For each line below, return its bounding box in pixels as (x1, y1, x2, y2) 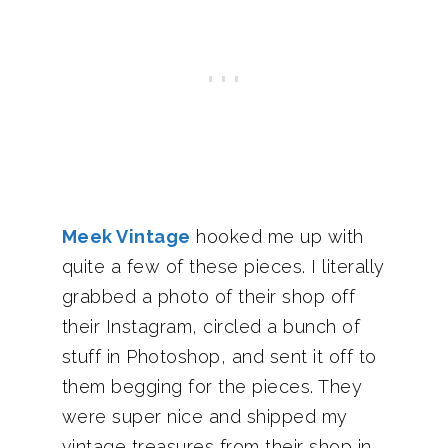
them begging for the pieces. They (61, 376, 362, 397)
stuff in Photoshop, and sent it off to (61, 346, 377, 367)
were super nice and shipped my (61, 406, 348, 427)
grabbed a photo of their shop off (61, 286, 355, 307)
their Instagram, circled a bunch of (61, 316, 360, 337)
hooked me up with (190, 226, 364, 247)
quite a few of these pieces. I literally (61, 256, 385, 277)
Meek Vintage (61, 226, 191, 247)
